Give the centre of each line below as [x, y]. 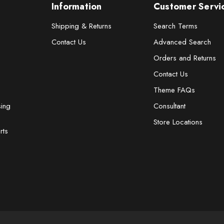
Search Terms [175, 26]
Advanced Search [182, 42]
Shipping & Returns [81, 26]
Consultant [169, 106]
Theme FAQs [174, 90]
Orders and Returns [184, 58]
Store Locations [178, 122]
